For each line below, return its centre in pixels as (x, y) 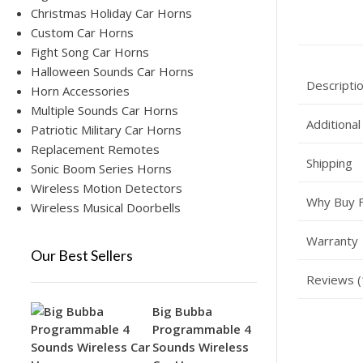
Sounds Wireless (201, 346)
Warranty (332, 240)
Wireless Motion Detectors (107, 188)
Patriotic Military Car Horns (106, 129)
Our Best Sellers (82, 255)
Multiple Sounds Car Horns (105, 110)
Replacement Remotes (95, 149)
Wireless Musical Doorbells (106, 207)
